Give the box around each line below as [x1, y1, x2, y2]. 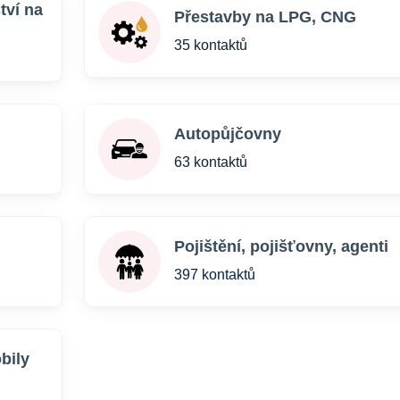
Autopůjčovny [173, 125, 281, 143]
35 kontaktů [173, 37, 247, 53]
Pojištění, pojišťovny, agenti [173, 237, 388, 255]
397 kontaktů [173, 267, 255, 282]
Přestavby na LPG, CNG [173, 8, 356, 26]
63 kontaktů [173, 154, 247, 170]
